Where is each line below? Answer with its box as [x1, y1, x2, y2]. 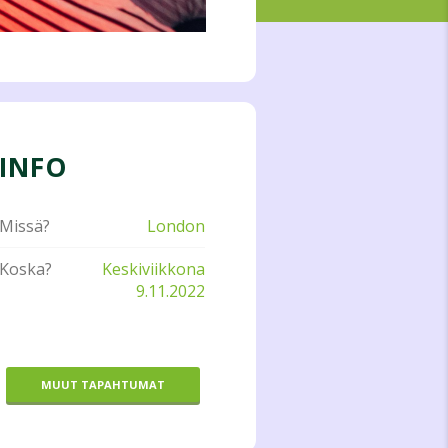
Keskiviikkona [102, 258, 206, 281]
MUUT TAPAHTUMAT [40, 377, 165, 393]
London [147, 215, 206, 238]
